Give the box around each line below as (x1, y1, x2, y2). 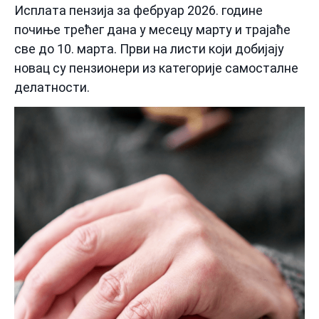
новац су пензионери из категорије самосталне (14, 60, 298, 75)
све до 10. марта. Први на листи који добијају (14, 41, 284, 56)
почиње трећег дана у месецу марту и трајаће (14, 21, 291, 37)
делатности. (14, 79, 90, 95)
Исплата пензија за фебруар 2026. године (14, 2, 263, 18)
